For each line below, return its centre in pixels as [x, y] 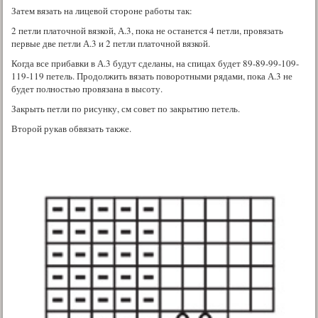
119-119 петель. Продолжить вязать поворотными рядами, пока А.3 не [152, 76]
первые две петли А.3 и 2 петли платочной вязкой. [111, 43]
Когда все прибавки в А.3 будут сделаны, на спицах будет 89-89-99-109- [155, 63]
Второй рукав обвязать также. [71, 128]
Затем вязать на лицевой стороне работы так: [102, 10]
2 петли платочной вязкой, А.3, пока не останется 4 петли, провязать [147, 30]
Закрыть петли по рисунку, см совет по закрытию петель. [126, 108]
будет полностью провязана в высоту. [87, 88]
